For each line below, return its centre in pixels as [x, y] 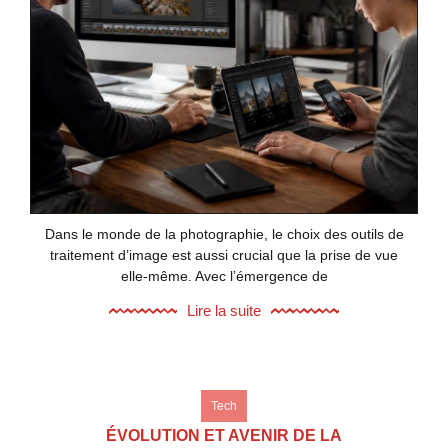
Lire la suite [224, 311]
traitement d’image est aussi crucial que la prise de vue [224, 254]
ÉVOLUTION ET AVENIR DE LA [224, 436]
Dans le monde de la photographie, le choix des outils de [224, 233]
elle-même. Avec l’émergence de [224, 275]
